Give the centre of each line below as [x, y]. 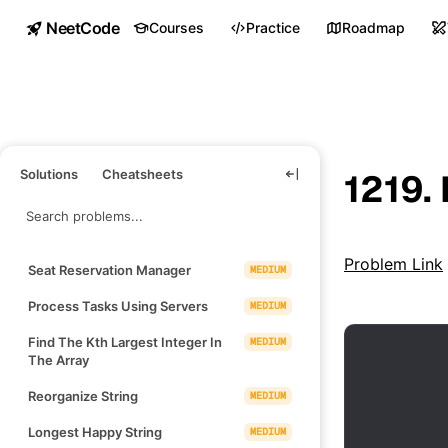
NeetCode [83, 28]
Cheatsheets [142, 173]
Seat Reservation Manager [109, 269]
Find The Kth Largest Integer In [125, 341]
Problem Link [393, 263]
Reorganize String [83, 395]
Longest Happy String [95, 431]
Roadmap [374, 27]
